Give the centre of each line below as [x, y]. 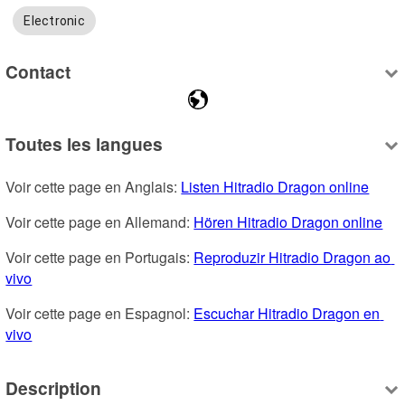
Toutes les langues [85, 143]
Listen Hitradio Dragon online [275, 186]
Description [54, 388]
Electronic [54, 20]
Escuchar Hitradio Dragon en [287, 313]
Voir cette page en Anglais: [94, 186]
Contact [38, 72]
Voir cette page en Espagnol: [100, 313]
